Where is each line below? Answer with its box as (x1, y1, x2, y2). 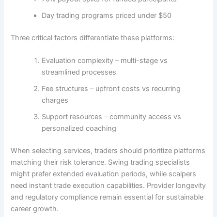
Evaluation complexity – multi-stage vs (42, 56, 168, 65)
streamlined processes (42, 68, 117, 77)
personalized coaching (42, 124, 117, 133)
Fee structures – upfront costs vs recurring (42, 84, 181, 93)
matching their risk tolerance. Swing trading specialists (11, 158, 190, 167)
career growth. (11, 204, 59, 214)
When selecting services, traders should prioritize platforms (11, 146, 206, 155)
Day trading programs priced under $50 (42, 11, 172, 20)
